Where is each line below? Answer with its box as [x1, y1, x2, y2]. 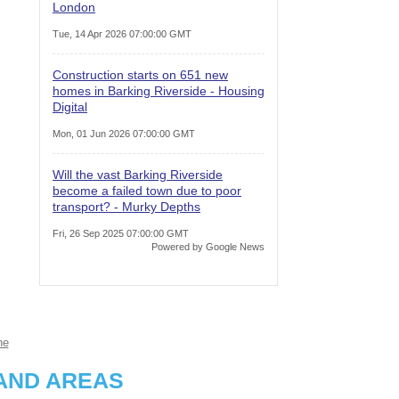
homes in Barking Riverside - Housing [53, 83, 265, 98]
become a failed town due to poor [53, 183, 241, 198]
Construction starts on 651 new [53, 67, 228, 82]
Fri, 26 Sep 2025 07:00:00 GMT [53, 227, 189, 239]
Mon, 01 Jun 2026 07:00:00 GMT [53, 127, 195, 139]
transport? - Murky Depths [53, 199, 200, 214]
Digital [53, 99, 87, 114]
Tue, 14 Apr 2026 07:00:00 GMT [53, 28, 191, 39]
